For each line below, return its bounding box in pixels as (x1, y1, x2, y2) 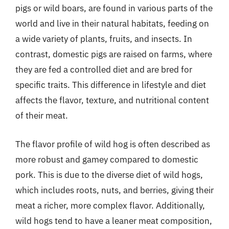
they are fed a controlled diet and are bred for (15, 64, 192, 75)
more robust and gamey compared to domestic (15, 153, 198, 165)
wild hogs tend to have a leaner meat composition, (15, 215, 212, 226)
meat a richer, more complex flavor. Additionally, (15, 199, 205, 211)
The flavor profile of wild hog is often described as (15, 138, 210, 150)
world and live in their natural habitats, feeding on (15, 18, 209, 29)
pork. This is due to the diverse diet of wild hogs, (15, 169, 203, 180)
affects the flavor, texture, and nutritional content (15, 95, 209, 106)
